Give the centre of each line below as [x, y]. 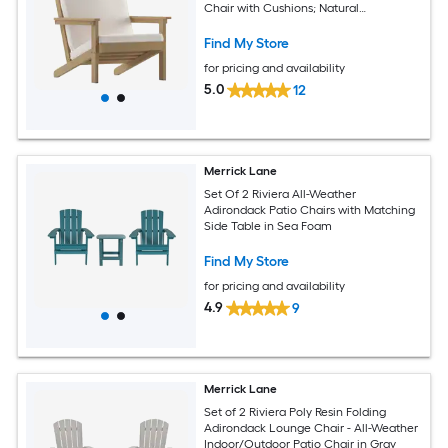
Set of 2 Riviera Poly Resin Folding [295, 411]
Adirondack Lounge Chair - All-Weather [312, 427]
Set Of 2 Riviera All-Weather [281, 193]
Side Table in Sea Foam [268, 225]
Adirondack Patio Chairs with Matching [310, 209]
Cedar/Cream [243, 23]
